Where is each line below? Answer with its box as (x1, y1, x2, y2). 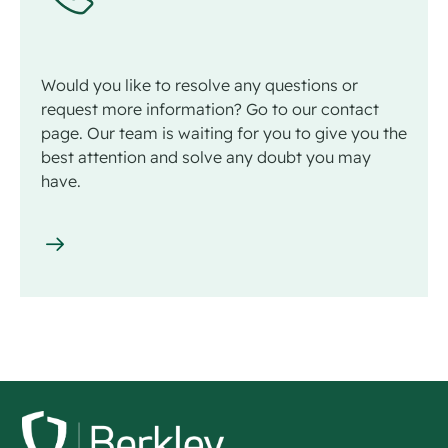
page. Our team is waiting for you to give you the (41, 122, 407, 143)
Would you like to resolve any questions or (41, 74, 358, 95)
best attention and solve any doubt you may (41, 146, 371, 167)
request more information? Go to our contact (41, 98, 379, 119)
